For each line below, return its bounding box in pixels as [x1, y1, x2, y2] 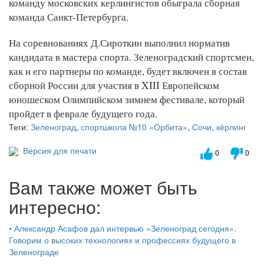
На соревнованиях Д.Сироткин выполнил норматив [9, 35, 230, 49]
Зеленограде [9, 245, 59, 258]
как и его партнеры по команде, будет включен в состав [9, 64, 247, 78]
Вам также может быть [9, 174, 197, 200]
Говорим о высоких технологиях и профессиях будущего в [9, 233, 236, 246]
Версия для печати [18, 144, 97, 156]
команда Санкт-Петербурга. [9, 9, 128, 24]
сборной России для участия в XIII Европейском [9, 78, 219, 92]
